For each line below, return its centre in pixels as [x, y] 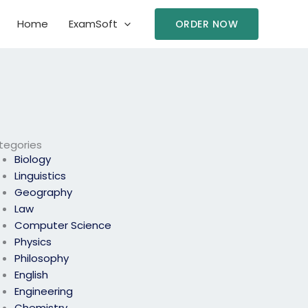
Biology [33, 159]
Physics [33, 242]
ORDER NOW [206, 24]
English [32, 275]
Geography [44, 192]
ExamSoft [93, 24]
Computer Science [63, 225]
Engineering [44, 291]
